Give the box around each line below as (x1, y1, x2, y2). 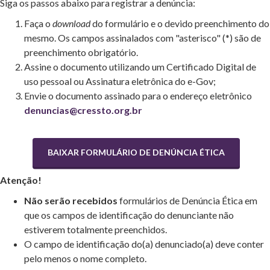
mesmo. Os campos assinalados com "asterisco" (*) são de (24, 32, 261, 43)
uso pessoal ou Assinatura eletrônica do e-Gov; (24, 75, 216, 87)
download (52, 17, 92, 29)
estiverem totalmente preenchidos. (24, 224, 167, 235)
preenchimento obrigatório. (24, 46, 138, 58)
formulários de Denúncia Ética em (118, 195, 257, 206)
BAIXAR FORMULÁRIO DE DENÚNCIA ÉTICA (47, 147, 225, 157)
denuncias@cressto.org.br (24, 104, 142, 116)
